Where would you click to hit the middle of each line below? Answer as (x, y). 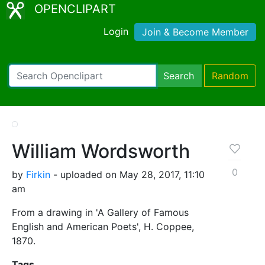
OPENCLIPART (75, 9)
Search (179, 75)
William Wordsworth (101, 151)
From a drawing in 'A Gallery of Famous (100, 212)
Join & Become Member (195, 32)
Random (230, 75)
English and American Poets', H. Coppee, (103, 226)
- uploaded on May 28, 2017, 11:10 (127, 174)
